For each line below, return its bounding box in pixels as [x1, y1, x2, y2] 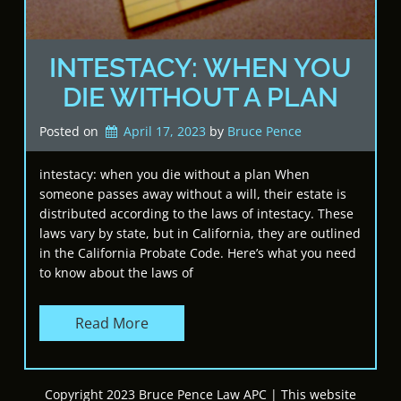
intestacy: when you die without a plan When [39, 165, 310, 183]
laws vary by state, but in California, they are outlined [39, 224, 361, 242]
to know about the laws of [39, 263, 193, 281]
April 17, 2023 [124, 123, 207, 140]
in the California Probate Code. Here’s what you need [39, 243, 356, 261]
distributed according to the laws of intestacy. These [39, 204, 354, 222]
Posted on [39, 123, 102, 140]
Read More [75, 312, 149, 333]
